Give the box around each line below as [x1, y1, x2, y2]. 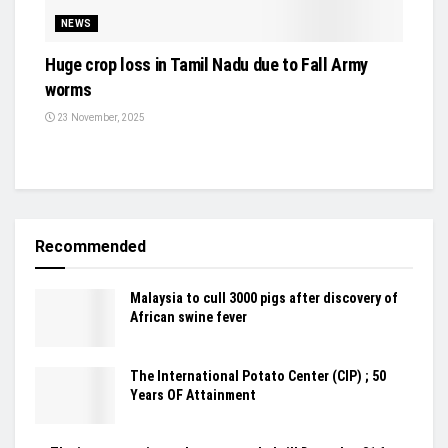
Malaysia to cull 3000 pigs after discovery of [130, 290, 398, 307]
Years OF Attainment [130, 386, 256, 403]
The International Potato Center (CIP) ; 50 [130, 367, 386, 384]
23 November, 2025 [55, 112, 145, 124]
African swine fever [130, 309, 247, 326]
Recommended [35, 237, 146, 257]
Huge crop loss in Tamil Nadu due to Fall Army [45, 54, 368, 76]
